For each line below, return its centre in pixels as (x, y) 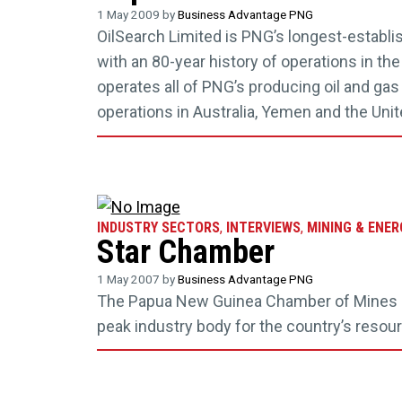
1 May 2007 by (137, 279)
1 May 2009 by (137, 15)
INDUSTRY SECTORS (158, 227)
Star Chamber (185, 252)
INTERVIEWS (263, 227)
